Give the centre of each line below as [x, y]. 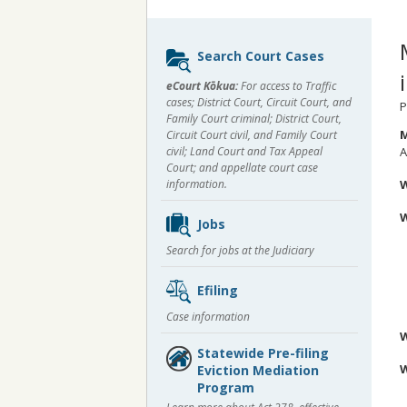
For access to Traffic [287, 86]
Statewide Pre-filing [263, 353]
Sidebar [189, 48]
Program [226, 387]
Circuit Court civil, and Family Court [252, 135]
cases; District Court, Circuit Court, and [259, 102]
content [191, 72]
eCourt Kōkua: [202, 86]
